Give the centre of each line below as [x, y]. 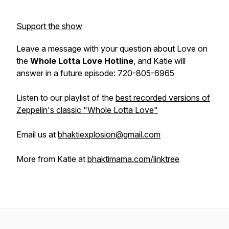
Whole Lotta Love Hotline [82, 61]
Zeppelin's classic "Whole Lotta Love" [87, 110]
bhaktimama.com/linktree [133, 159]
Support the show [49, 26]
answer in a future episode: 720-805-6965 [95, 73]
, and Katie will [159, 61]
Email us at [37, 134]
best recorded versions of [163, 98]
